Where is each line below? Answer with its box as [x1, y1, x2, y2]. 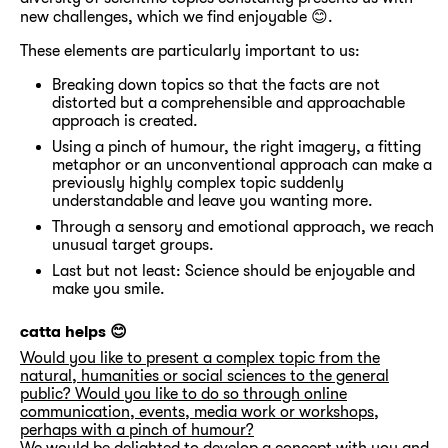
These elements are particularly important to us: [20, 41, 360, 60]
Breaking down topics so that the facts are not [52, 75, 380, 94]
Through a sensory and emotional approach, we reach [52, 217, 434, 236]
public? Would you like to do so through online [20, 384, 347, 403]
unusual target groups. [52, 235, 214, 254]
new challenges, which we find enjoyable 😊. [20, 7, 333, 26]
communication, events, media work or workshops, [20, 402, 379, 421]
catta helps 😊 [20, 322, 127, 341]
